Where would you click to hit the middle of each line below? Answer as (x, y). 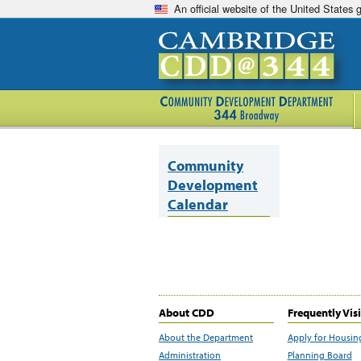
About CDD (187, 312)
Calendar (198, 204)
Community (205, 165)
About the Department (206, 337)
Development (213, 185)
